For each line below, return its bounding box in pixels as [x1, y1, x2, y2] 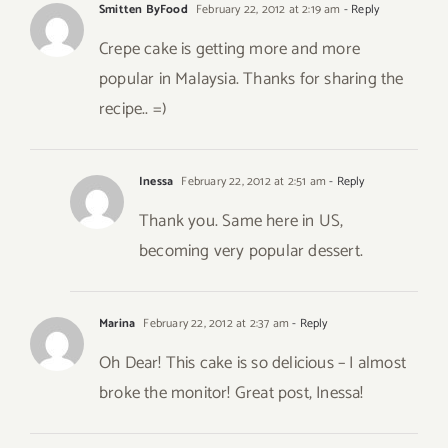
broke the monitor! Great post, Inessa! [99, 379, 364, 408]
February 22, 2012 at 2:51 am [178, 172, 327, 192]
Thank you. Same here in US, [139, 207, 344, 236]
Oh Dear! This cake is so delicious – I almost [99, 349, 406, 378]
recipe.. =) [99, 95, 168, 124]
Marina [99, 314, 136, 334]
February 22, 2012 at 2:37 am [140, 314, 290, 334]
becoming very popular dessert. [139, 237, 363, 266]
